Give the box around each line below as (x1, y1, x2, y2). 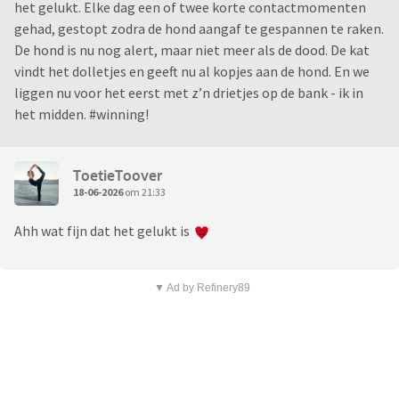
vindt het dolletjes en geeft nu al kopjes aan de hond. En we (14, 62, 370, 81)
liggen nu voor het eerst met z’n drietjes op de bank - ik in (14, 84, 363, 102)
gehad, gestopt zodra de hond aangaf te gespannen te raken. (14, 20, 384, 38)
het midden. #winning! (14, 105, 149, 124)
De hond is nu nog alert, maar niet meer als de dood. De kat (14, 41, 370, 60)
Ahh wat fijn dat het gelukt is (14, 222, 195, 240)
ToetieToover (73, 166, 162, 184)
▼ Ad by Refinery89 (153, 281, 250, 295)
